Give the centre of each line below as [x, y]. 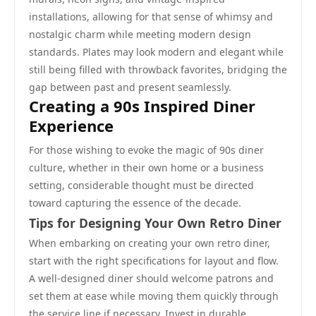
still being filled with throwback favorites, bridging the [158, 69]
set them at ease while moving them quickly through [154, 296]
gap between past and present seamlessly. [130, 87]
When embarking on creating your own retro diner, [150, 243]
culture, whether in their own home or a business [146, 168]
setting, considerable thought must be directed [141, 185]
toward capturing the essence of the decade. [135, 203]
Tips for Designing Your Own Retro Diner [155, 223]
